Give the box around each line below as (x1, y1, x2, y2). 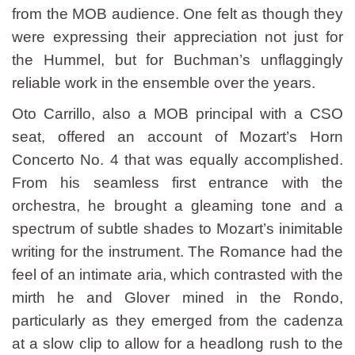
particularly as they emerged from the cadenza (12, 312, 343, 329)
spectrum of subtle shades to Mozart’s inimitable (12, 220, 343, 237)
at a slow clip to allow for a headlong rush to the (12, 335, 343, 352)
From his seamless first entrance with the (12, 174, 343, 191)
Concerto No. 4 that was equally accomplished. (12, 151, 343, 168)
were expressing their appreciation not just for (12, 29, 343, 45)
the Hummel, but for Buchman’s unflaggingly (12, 52, 343, 68)
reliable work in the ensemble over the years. (12, 74, 315, 91)
